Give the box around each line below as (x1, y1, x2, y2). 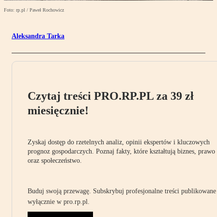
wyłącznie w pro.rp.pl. (28, 198, 90, 206)
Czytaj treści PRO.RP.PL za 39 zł (28, 90, 194, 103)
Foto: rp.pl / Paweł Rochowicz (4, 7, 64, 13)
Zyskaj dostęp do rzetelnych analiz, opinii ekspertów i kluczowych (28, 139, 210, 146)
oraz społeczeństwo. (28, 157, 82, 165)
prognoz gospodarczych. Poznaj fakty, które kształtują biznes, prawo (28, 148, 215, 155)
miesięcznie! (28, 104, 89, 117)
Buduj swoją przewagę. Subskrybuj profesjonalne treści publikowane (28, 187, 216, 195)
